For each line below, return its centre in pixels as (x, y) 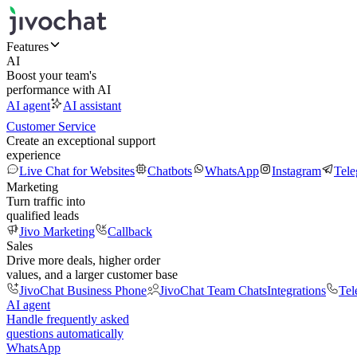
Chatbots (170, 171)
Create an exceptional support (81, 141)
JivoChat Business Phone (83, 290)
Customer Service (51, 126)
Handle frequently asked (68, 319)
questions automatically (65, 333)
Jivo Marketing (57, 231)
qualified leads (43, 216)
